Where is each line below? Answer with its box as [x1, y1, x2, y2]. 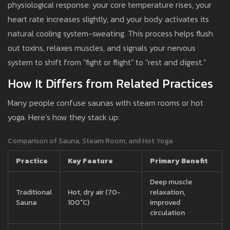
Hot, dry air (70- [68, 187, 121, 198]
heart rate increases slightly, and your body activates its [8, 13, 209, 26]
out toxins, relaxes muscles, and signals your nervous [8, 42, 196, 54]
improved [150, 197, 180, 208]
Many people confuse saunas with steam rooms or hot [8, 97, 203, 109]
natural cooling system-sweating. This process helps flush [8, 27, 213, 40]
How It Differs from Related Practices [8, 74, 213, 93]
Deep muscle [150, 177, 192, 188]
